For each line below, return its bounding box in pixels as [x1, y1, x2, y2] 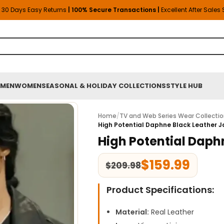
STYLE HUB [166, 81, 202, 90]
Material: [115, 207, 149, 217]
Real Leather [149, 207, 194, 217]
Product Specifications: [106, 183, 214, 196]
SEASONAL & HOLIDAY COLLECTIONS [41, 81, 166, 90]
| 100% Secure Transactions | [68, 5, 161, 14]
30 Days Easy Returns [1, 5, 68, 14]
